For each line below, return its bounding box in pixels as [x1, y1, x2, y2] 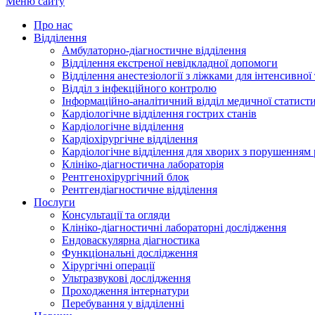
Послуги [34, 196, 75, 208]
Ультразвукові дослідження [62, 272, 191, 284]
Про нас [34, 19, 72, 31]
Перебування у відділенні [62, 297, 184, 309]
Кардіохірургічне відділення [62, 133, 198, 145]
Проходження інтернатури [62, 285, 189, 297]
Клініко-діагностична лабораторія [62, 158, 224, 170]
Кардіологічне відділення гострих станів [62, 108, 257, 120]
